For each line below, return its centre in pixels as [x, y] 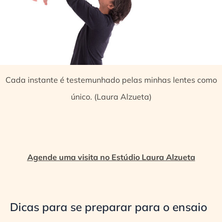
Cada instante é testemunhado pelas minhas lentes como [111, 80]
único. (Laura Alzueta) [111, 97]
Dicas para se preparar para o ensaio [109, 207]
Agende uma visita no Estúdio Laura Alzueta [111, 157]
